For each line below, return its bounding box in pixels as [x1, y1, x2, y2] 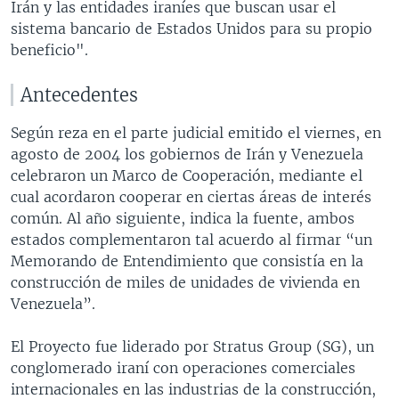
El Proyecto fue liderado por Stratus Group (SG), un [11, 337, 374, 355]
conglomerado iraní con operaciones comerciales [11, 358, 355, 377]
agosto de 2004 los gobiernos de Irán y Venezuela [11, 144, 363, 163]
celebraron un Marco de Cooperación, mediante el [11, 166, 362, 184]
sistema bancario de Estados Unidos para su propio [11, 19, 372, 37]
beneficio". [11, 40, 88, 59]
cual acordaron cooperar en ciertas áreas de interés [11, 187, 371, 206]
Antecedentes [20, 83, 138, 106]
